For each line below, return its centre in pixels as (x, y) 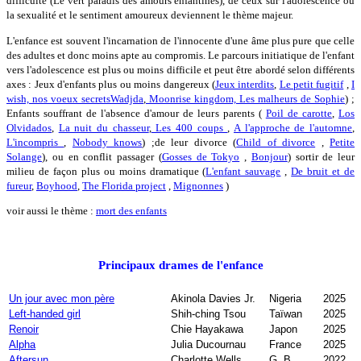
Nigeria (285, 298)
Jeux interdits (245, 84)
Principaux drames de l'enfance (180, 265)
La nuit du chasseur (104, 127)
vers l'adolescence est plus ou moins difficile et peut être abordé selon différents (180, 69)
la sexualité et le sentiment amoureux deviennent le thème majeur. (150, 15)
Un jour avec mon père (62, 298)
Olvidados (29, 127)
